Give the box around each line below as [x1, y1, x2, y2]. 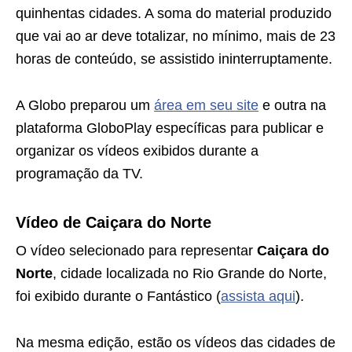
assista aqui [221, 288, 295, 304]
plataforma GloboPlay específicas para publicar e [16, 119, 324, 136]
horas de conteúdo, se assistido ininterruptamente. [16, 50, 332, 67]
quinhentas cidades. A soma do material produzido [16, 5, 332, 21]
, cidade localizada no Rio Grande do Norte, [53, 265, 327, 281]
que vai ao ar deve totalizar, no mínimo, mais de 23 [16, 27, 335, 44]
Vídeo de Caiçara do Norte [16, 213, 211, 231]
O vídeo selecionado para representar [16, 242, 257, 258]
